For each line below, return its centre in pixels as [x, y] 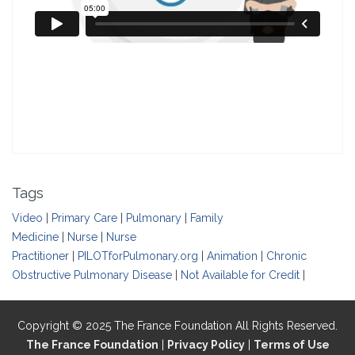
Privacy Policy [206, 345]
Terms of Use [291, 345]
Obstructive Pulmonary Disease [92, 275]
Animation [232, 256]
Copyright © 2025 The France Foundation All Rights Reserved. [177, 326]
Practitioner [40, 256]
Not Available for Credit [240, 275]
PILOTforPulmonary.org [138, 256]
